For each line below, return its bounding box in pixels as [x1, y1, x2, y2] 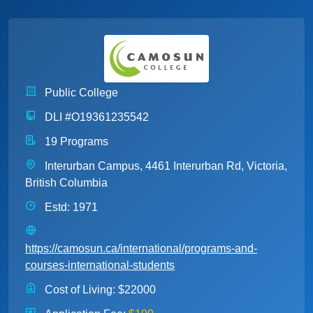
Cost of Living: [42, 284, 118, 296]
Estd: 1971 [42, 201, 98, 214]
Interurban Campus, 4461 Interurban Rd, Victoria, [42, 160, 287, 173]
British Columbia [25, 177, 108, 189]
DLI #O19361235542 [42, 111, 149, 124]
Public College [42, 87, 118, 99]
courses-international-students [25, 259, 175, 272]
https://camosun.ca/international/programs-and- [25, 242, 257, 255]
